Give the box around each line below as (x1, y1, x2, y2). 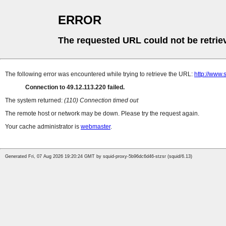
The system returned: (5, 97, 64, 104)
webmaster (81, 123, 110, 131)
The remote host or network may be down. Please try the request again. (5, 110, 199, 118)
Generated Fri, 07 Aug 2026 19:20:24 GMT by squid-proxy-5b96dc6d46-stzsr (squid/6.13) (5, 154, 192, 159)
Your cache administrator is (5, 123, 81, 131)
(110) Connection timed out (64, 97, 138, 104)
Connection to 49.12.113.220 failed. (25, 84, 125, 91)
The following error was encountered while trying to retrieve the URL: (5, 71, 194, 78)
